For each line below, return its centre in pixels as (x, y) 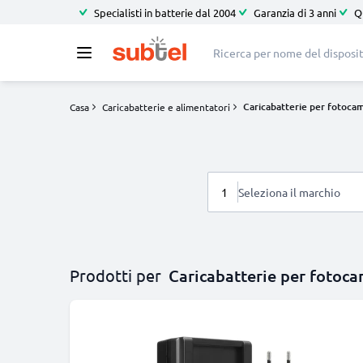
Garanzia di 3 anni (295, 12)
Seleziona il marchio (289, 192)
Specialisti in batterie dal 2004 (165, 12)
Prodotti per (115, 275)
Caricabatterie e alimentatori (166, 107)
